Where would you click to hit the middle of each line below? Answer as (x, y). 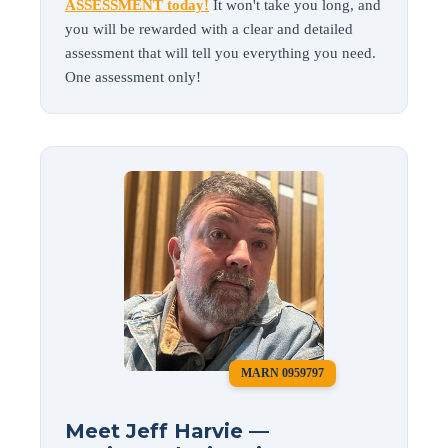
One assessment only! (133, 76)
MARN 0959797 (282, 372)
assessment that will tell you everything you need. (220, 52)
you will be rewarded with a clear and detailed (209, 28)
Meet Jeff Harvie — (167, 430)
